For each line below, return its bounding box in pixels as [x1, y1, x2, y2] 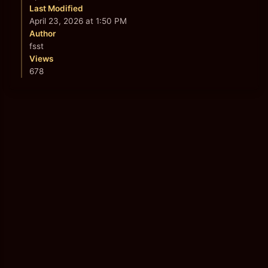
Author [29, 29, 56, 38]
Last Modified [29, 4, 83, 13]
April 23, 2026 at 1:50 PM [29, 16, 127, 26]
